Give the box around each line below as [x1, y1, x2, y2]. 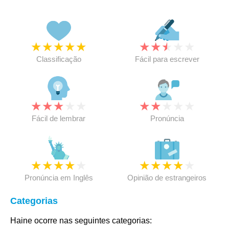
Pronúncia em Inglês [24, 173, 93, 182]
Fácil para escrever [134, 55, 199, 63]
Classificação [36, 55, 81, 63]
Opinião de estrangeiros [127, 173, 207, 182]
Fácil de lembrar [32, 114, 86, 123]
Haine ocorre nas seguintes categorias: [10, 216, 152, 225]
